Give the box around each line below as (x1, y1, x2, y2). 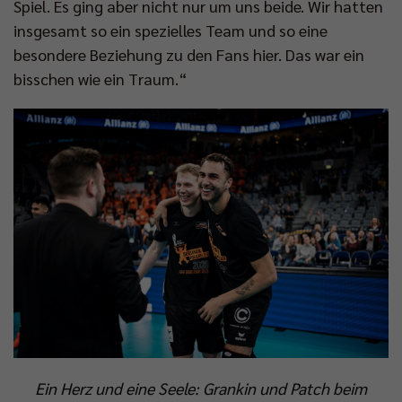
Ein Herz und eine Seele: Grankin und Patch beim (35, 378, 367, 399)
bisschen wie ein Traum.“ (13, 67, 188, 89)
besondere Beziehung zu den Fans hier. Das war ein (13, 43, 364, 65)
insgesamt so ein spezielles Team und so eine (13, 19, 328, 40)
